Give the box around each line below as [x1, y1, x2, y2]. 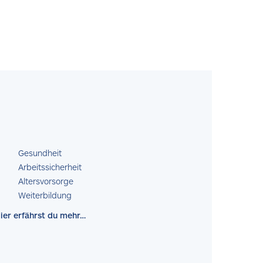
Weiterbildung [18, 190, 72, 200]
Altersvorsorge [18, 176, 73, 186]
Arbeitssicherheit [18, 162, 82, 172]
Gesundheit [18, 148, 62, 158]
